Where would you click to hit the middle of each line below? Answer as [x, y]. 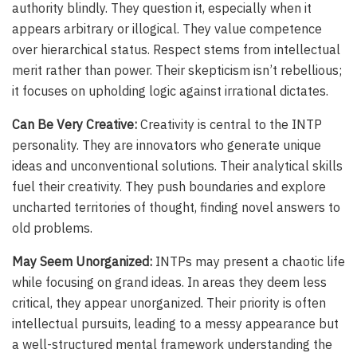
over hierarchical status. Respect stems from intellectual [176, 50]
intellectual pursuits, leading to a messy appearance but [175, 324]
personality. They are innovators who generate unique [167, 145]
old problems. [52, 228]
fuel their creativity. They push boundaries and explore [169, 187]
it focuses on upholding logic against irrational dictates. [170, 91]
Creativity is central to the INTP [229, 125]
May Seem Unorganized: [82, 262]
